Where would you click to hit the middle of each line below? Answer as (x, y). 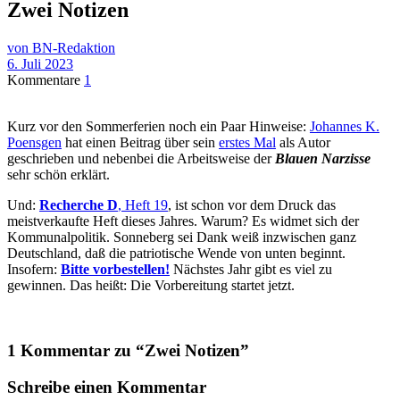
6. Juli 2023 (40, 64)
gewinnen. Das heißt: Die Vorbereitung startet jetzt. (151, 286)
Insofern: (34, 270)
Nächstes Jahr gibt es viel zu (251, 270)
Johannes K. (345, 127)
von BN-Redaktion (61, 48)
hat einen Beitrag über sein (140, 143)
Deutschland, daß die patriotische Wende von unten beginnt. (176, 254)
